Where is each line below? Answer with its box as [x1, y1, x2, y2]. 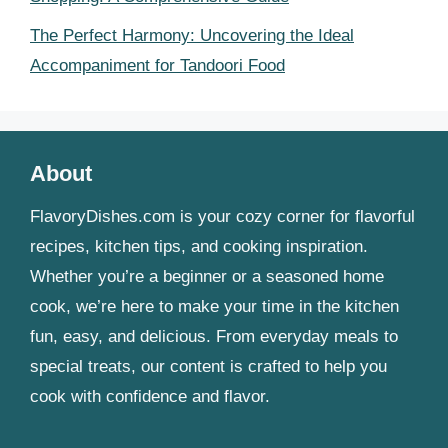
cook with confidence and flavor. [30, 386, 270, 406]
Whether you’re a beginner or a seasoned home [30, 266, 384, 286]
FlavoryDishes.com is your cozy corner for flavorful [30, 206, 415, 226]
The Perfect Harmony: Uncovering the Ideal [30, 25, 354, 45]
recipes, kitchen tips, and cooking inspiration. [30, 236, 368, 256]
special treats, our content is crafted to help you [30, 356, 387, 376]
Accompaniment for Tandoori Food [30, 55, 285, 75]
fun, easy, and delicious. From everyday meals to [30, 326, 398, 346]
